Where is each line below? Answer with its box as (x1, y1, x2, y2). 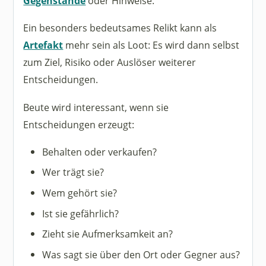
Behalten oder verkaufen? (42, 144, 157, 159)
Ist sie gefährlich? (42, 206, 119, 220)
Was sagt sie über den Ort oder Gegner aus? (42, 247, 240, 261)
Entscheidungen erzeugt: (23, 117, 135, 131)
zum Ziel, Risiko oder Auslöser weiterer (23, 55, 197, 69)
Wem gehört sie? (42, 185, 118, 199)
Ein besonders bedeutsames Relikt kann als (23, 21, 217, 35)
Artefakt (23, 38, 64, 52)
